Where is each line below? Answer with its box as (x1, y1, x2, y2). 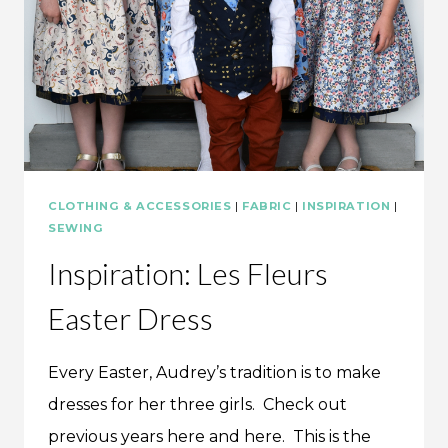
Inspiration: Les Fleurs (48, 254, 328, 291)
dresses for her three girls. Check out (48, 394, 347, 414)
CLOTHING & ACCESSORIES (48, 199, 232, 214)
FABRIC (242, 199, 292, 214)
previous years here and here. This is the (48, 426, 371, 446)
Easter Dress (48, 299, 213, 336)
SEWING (48, 221, 104, 236)
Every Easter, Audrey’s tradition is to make (48, 362, 381, 382)
